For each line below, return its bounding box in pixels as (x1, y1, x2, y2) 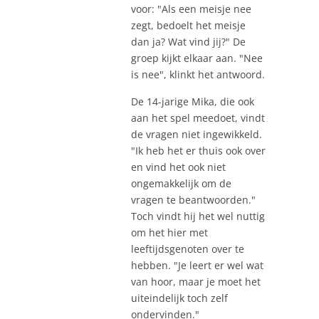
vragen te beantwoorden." (131, 192, 256, 206)
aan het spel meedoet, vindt (131, 110, 265, 125)
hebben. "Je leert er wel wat (131, 258, 263, 272)
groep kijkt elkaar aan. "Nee (131, 51, 263, 65)
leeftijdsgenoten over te (131, 241, 244, 256)
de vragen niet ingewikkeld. (131, 127, 262, 141)
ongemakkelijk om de (131, 176, 231, 190)
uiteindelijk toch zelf (131, 291, 228, 305)
